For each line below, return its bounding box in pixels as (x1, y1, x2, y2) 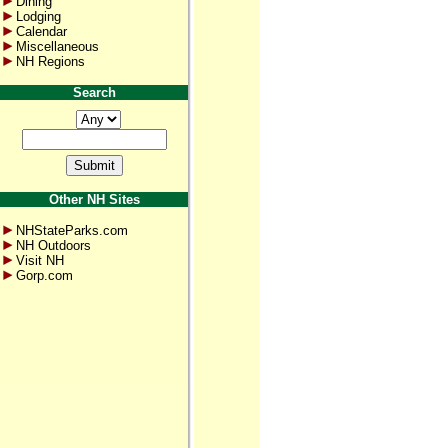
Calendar (16, 24, 67, 39)
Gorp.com (16, 268, 73, 283)
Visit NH (16, 253, 64, 268)
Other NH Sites (48, 192, 140, 207)
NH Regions (16, 54, 85, 69)
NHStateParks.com (16, 223, 128, 238)
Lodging (16, 9, 61, 24)
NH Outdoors (16, 238, 91, 253)
